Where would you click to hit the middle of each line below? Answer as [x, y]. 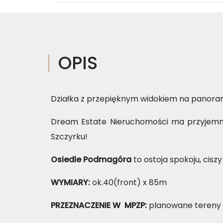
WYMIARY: [71, 182]
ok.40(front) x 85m [129, 182]
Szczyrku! [69, 137]
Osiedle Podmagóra [91, 160]
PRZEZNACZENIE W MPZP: [100, 205]
